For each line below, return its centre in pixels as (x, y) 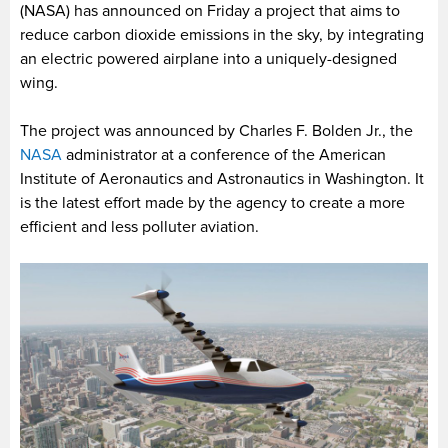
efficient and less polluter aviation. (139, 226)
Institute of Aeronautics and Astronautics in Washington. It (222, 178)
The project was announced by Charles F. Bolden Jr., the (216, 130)
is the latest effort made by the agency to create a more (212, 202)
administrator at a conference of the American (224, 154)
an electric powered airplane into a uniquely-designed (208, 58)
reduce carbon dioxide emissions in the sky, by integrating (222, 34)
